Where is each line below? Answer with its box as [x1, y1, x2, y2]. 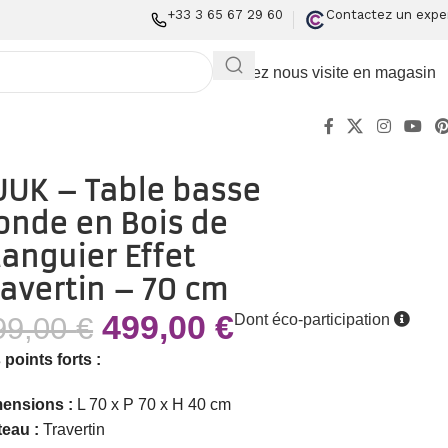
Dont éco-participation [234, 310, 395, 328]
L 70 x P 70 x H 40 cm [77, 395, 232, 413]
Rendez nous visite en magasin [213, 63, 436, 81]
